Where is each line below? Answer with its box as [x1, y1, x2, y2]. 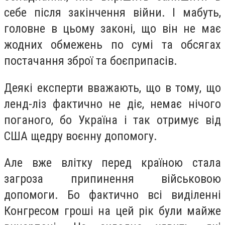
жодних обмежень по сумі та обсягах [4, 38, 221, 52]
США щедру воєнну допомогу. [4, 129, 157, 143]
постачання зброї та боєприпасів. [4, 54, 177, 68]
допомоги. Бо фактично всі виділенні [4, 188, 221, 202]
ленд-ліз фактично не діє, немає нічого [4, 96, 221, 111]
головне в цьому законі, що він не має [4, 22, 221, 36]
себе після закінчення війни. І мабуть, [4, 6, 221, 20]
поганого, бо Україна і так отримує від [4, 113, 221, 127]
